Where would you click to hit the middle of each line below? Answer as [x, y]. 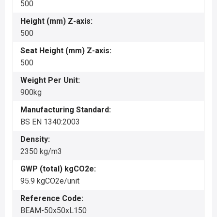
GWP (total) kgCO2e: [58, 169]
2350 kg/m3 [41, 151]
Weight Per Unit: [50, 80]
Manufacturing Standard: [66, 110]
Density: [35, 139]
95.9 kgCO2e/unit [50, 181]
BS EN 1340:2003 [50, 122]
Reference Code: [52, 198]
